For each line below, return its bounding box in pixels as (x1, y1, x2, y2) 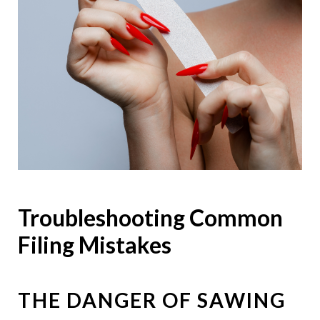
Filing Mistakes (17, 231, 171, 259)
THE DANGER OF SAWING (17, 288, 286, 313)
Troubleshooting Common (17, 204, 283, 232)
